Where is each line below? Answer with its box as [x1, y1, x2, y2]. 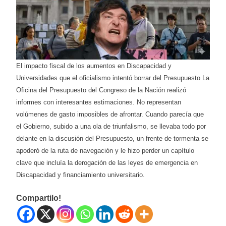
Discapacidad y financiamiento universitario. [16, 171, 145, 179]
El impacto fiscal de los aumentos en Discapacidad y [16, 62, 172, 70]
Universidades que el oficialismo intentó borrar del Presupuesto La [16, 74, 209, 82]
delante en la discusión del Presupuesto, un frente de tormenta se [16, 134, 208, 142]
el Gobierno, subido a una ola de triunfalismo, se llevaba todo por [16, 122, 206, 130]
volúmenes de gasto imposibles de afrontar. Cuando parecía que [16, 110, 204, 118]
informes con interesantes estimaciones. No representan [16, 98, 181, 106]
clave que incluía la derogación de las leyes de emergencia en [16, 158, 198, 166]
